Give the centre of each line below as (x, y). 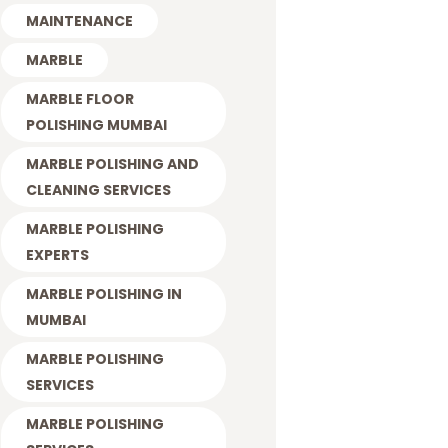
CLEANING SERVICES (98, 189)
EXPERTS (57, 254)
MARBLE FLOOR (79, 98)
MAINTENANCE (79, 20)
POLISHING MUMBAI (96, 124)
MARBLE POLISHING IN (103, 293)
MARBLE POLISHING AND (112, 163)
